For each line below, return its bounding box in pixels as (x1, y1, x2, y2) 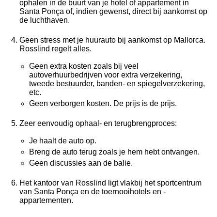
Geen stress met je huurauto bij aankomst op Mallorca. (19, 36, 205, 45)
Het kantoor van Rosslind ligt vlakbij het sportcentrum (19, 179, 201, 187)
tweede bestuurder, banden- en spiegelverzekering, (29, 79, 205, 88)
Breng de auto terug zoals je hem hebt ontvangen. (29, 148, 200, 156)
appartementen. (19, 196, 73, 205)
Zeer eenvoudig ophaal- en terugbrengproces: (19, 119, 177, 128)
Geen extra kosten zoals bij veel (29, 62, 139, 71)
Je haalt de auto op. (29, 137, 96, 145)
